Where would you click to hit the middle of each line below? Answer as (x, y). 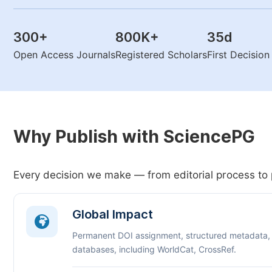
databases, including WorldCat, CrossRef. (154, 250)
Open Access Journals (64, 55)
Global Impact (113, 214)
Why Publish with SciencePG (134, 137)
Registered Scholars (161, 55)
